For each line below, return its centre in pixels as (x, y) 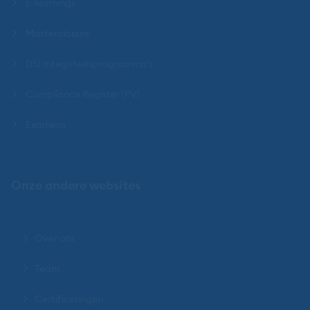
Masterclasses (57, 33)
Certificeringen (69, 299)
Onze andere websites (76, 185)
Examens (46, 125)
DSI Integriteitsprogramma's (89, 64)
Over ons (55, 238)
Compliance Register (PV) (83, 94)
